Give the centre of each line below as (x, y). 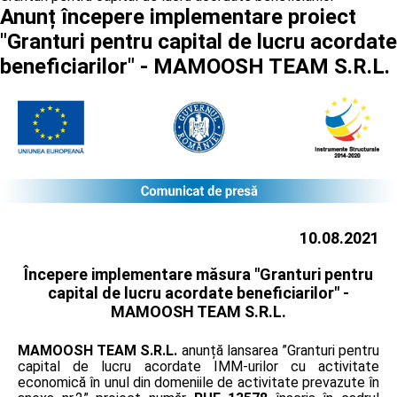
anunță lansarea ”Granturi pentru (279, 350)
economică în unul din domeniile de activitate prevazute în (198, 382)
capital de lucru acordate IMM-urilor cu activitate (198, 366)
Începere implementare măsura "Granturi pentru (198, 274)
